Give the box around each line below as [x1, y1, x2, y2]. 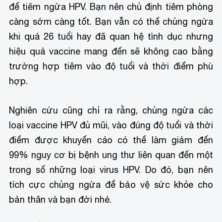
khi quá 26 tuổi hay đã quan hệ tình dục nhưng [9, 31, 213, 42]
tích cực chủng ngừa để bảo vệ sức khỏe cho [9, 179, 213, 190]
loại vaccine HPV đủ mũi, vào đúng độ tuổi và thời [9, 119, 213, 130]
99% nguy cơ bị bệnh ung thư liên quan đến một [9, 149, 213, 160]
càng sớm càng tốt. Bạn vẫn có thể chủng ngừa [9, 16, 213, 27]
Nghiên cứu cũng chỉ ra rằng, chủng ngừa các [9, 105, 213, 115]
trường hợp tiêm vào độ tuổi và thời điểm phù [9, 60, 213, 71]
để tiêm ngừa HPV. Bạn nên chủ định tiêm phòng [9, 1, 213, 12]
